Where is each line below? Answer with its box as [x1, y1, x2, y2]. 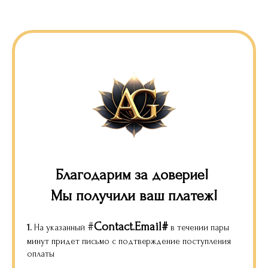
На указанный [32, 223, 87, 233]
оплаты [27, 249, 54, 259]
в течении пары [168, 223, 229, 233]
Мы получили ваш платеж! [51, 188, 217, 204]
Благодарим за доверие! [56, 167, 212, 183]
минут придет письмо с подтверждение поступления [27, 236, 231, 246]
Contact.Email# [94, 220, 168, 233]
